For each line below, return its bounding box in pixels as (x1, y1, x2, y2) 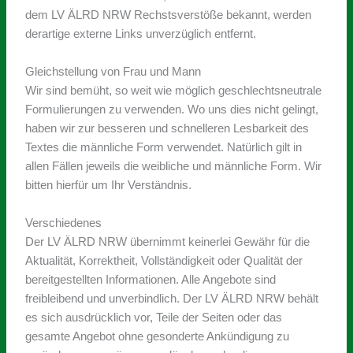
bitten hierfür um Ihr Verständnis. (25, 178, 192, 191)
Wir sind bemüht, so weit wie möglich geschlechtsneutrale (25, 84, 322, 97)
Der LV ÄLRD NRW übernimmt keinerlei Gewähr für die (25, 235, 310, 248)
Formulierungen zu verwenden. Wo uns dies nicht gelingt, (25, 102, 319, 116)
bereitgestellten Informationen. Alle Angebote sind (25, 273, 277, 286)
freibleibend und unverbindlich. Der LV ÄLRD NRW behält (25, 292, 319, 305)
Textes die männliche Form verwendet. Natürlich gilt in (25, 140, 303, 154)
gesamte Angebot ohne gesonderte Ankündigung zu (25, 329, 290, 343)
